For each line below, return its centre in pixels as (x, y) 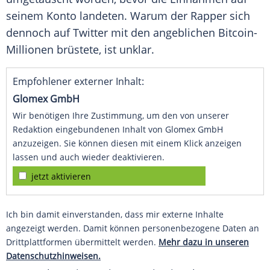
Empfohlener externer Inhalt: (78, 82)
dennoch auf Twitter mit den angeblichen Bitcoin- (132, 33)
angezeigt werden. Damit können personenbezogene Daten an (133, 228)
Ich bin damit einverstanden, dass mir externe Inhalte (115, 215)
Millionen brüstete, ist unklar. (80, 50)
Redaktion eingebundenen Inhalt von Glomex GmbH (118, 130)
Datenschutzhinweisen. (53, 256)
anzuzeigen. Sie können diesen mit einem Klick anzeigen (127, 143)
